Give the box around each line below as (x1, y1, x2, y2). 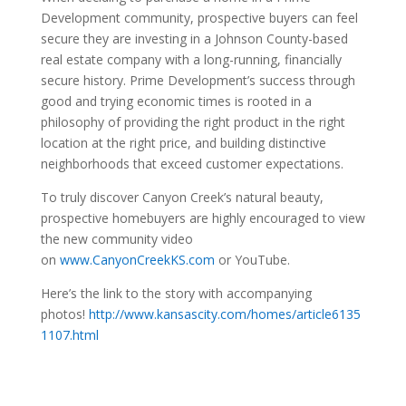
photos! (40, 305, 89, 324)
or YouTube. (214, 251, 290, 269)
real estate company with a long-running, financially (40, 51, 342, 69)
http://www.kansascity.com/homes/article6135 (88, 305, 361, 324)
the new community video (40, 230, 193, 248)
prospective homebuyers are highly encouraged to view (40, 209, 365, 227)
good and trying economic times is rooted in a (40, 92, 312, 111)
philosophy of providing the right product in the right (40, 113, 345, 131)
